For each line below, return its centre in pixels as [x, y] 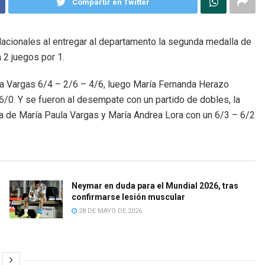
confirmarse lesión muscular [128, 197]
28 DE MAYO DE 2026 [109, 211]
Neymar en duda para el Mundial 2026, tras [155, 186]
